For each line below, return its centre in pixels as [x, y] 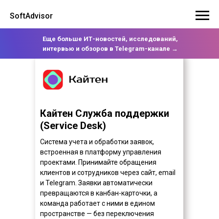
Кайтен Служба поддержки [105, 113]
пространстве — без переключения [97, 214]
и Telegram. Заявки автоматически [96, 183]
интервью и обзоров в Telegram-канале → [110, 49]
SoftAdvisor [31, 16]
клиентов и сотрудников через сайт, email [108, 173]
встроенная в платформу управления [101, 152]
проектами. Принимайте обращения [98, 162]
